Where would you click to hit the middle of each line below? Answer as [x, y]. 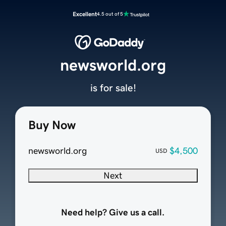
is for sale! [113, 88]
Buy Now [52, 125]
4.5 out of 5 [110, 14]
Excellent [85, 14]
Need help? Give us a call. [113, 213]
